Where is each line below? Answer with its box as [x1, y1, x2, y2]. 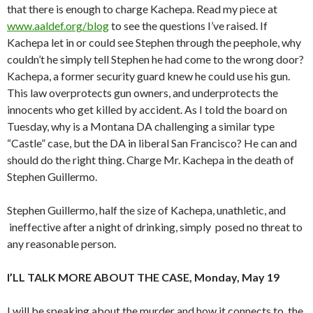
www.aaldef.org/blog [7, 19, 109, 33]
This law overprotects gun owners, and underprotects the [7, 86, 278, 100]
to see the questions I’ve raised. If [109, 19, 268, 33]
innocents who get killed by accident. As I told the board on [7, 103, 287, 117]
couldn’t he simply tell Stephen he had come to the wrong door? [7, 52, 304, 66]
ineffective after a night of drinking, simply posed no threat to [7, 220, 303, 234]
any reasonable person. [7, 237, 116, 251]
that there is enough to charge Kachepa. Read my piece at [7, 2, 277, 16]
